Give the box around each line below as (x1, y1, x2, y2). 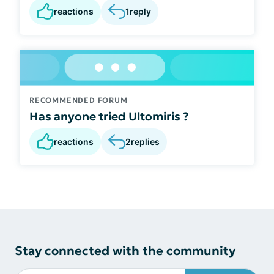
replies (131, 136, 160, 147)
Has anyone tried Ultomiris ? (29, 108, 189, 124)
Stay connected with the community (15, 242, 235, 259)
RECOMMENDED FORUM (29, 95, 128, 105)
